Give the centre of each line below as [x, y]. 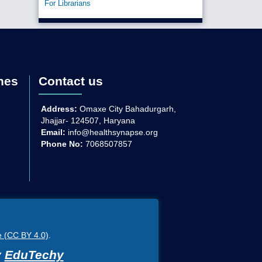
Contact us [71, 81]
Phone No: [63, 144]
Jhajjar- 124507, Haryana [88, 121]
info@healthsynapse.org [112, 132]
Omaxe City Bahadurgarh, [127, 109]
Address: [59, 109]
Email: [53, 132]
